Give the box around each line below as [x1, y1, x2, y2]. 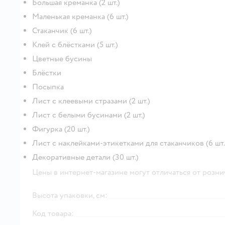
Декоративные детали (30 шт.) [32, 152, 139, 162]
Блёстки [32, 67, 61, 78]
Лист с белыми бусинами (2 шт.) [32, 109, 145, 120]
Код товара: [32, 208, 74, 218]
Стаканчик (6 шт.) [32, 25, 92, 36]
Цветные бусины [32, 53, 92, 64]
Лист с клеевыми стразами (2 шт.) [32, 95, 150, 106]
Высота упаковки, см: [32, 190, 107, 200]
